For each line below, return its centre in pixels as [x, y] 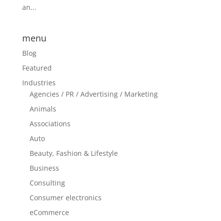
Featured [37, 68]
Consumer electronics [65, 197]
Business [44, 168]
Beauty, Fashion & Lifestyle [74, 153]
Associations [50, 123]
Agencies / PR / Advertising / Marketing [93, 94]
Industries [39, 82]
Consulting [47, 183]
